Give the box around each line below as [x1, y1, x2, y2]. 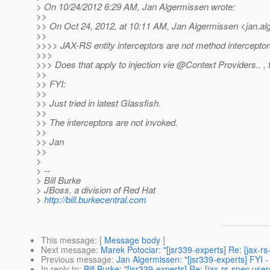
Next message [41, 243, 96, 256]
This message [41, 234, 95, 246]
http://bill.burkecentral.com [44, 193, 146, 206]
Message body [104, 234, 160, 246]
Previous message [41, 253, 111, 266]
